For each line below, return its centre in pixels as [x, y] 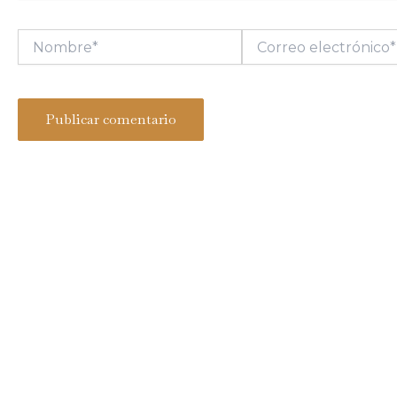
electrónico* [284, 60]
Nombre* [50, 39]
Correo [265, 39]
